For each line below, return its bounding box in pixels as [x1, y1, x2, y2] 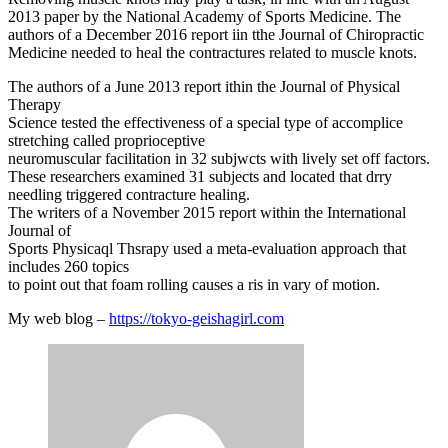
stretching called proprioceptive [8, 132, 205, 150]
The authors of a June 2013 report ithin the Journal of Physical [8, 78, 400, 96]
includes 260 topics [8, 258, 129, 276]
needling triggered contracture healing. [8, 186, 250, 204]
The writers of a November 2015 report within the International [8, 204, 406, 222]
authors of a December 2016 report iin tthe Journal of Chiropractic [8, 26, 424, 44]
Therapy [8, 96, 61, 114]
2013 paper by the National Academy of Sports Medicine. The [8, 8, 401, 26]
